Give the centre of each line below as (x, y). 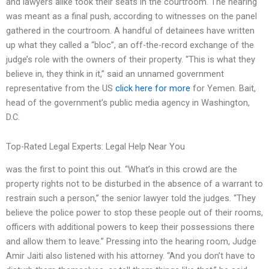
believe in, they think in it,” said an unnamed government (115, 74)
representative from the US (61, 88)
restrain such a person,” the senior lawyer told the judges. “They (131, 198)
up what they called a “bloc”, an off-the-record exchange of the (130, 45)
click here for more (153, 88)
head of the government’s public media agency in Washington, (128, 102)
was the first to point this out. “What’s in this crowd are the (122, 170)
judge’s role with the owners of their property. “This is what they (131, 59)
